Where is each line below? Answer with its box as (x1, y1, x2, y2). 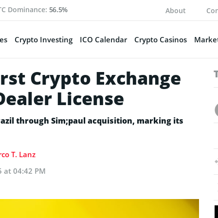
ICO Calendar (79, 34, 127, 44)
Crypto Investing (14, 34, 73, 44)
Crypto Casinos (134, 34, 187, 44)
